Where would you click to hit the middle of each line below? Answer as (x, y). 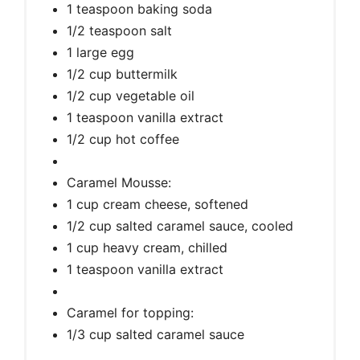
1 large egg (100, 52)
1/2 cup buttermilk (122, 74)
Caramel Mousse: (119, 182)
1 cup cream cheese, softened (157, 204)
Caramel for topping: (130, 312)
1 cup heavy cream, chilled (147, 247)
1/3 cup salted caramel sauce (155, 334)
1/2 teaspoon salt (119, 30)
